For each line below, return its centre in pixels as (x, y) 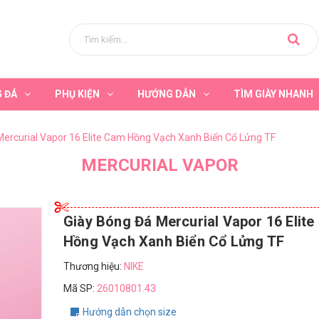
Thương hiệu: (94, 266)
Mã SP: (80, 288)
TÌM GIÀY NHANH (273, 94)
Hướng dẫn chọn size (130, 312)
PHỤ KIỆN (77, 94)
